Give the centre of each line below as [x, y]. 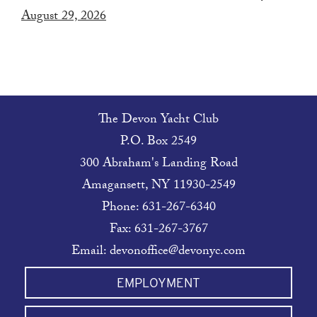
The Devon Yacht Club [158, 120]
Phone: [122, 208]
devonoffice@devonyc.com [178, 252]
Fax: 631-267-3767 [158, 230]
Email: [91, 252]
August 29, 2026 [64, 18]
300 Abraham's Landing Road [158, 164]
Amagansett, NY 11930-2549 [158, 186]
